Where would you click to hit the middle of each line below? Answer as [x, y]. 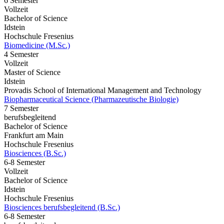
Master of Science [32, 72]
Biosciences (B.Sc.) [35, 153]
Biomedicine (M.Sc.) [37, 45]
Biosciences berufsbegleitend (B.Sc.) [62, 207]
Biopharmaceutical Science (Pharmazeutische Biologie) [91, 99]
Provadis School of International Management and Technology [103, 90]
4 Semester [21, 54]
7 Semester [21, 108]
